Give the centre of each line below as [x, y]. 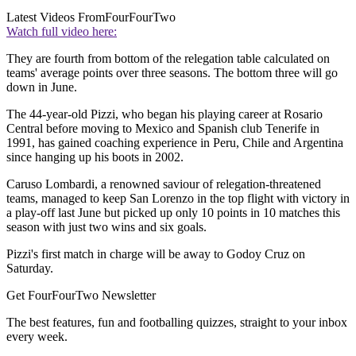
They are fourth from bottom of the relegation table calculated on [168, 59]
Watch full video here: [62, 32]
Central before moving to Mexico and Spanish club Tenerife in [163, 129]
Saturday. [30, 269]
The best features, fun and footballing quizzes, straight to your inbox [177, 323]
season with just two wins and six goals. [106, 227]
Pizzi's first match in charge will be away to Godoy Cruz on [156, 254]
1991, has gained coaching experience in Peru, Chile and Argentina [175, 143]
